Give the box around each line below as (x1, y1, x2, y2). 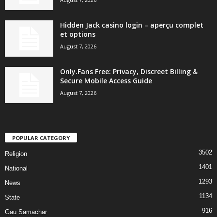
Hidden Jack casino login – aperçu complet (60, 20, 203, 30)
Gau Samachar (5, 208, 47, 216)
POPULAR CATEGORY (12, 134, 70, 142)
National (5, 165, 28, 172)
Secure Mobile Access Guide (60, 76, 152, 86)
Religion (5, 150, 27, 158)
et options (60, 30, 95, 39)
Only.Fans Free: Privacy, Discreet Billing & (60, 67, 198, 77)
